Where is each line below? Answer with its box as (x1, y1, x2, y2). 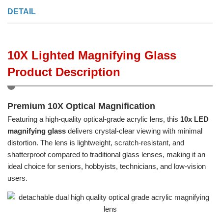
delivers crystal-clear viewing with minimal (66, 126, 202, 135)
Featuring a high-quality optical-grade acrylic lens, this (7, 114, 180, 123)
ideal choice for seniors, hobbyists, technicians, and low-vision (7, 162, 206, 170)
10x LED (180, 114, 209, 123)
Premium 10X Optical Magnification (7, 101, 155, 111)
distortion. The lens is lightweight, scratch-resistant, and (7, 138, 184, 147)
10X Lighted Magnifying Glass (7, 48, 176, 62)
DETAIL (7, 7, 36, 16)
